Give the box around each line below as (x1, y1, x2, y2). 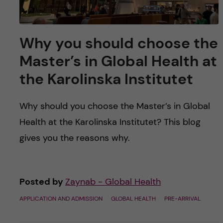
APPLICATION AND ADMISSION (19, 195, 103, 203)
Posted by (19, 176, 65, 188)
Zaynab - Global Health (65, 176, 161, 188)
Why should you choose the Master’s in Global (19, 100, 210, 112)
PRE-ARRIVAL (164, 195, 201, 203)
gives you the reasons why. (19, 132, 130, 144)
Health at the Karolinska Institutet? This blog (19, 116, 201, 128)
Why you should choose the (19, 33, 218, 53)
